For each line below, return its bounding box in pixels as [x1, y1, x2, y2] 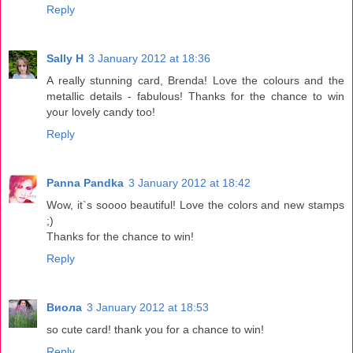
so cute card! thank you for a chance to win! [46, 323, 264, 336]
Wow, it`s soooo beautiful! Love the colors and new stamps [46, 199, 344, 212]
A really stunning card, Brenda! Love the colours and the [46, 74, 344, 87]
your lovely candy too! [46, 106, 155, 119]
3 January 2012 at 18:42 [128, 176, 251, 190]
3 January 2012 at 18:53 [87, 301, 209, 314]
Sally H [46, 52, 84, 65]
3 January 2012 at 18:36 [88, 52, 210, 65]
